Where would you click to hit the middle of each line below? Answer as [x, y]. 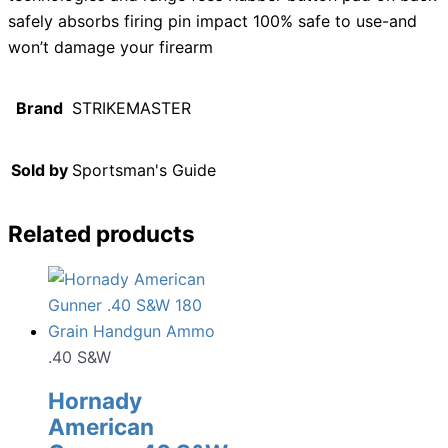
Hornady [95, 401]
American [101, 427]
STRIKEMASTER [131, 108]
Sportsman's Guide [144, 170]
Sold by [39, 170]
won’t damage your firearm [110, 47]
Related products [101, 233]
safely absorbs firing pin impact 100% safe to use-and [212, 21]
